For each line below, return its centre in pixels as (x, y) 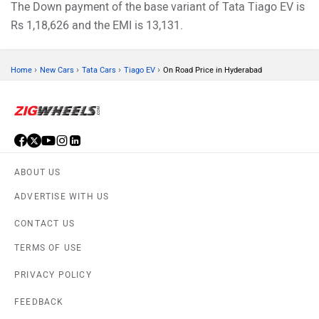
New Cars (57, 70)
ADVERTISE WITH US (62, 196)
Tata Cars (99, 70)
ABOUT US (38, 172)
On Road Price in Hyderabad (213, 70)
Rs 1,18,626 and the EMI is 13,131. (97, 25)
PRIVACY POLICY (53, 274)
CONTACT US (45, 223)
